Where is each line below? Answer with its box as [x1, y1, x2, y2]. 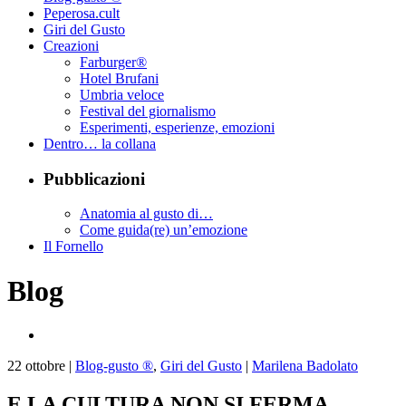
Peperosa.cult [43, 5, 120, 21]
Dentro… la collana [43, 136, 156, 151]
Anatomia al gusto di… [80, 206, 213, 222]
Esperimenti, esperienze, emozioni [80, 120, 275, 135]
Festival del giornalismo [80, 103, 216, 119]
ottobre [25, 358, 65, 374]
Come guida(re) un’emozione [80, 222, 247, 238]
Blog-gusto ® [75, 358, 153, 374]
